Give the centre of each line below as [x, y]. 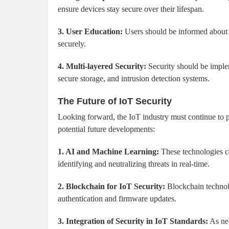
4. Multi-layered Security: [102, 66]
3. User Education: [90, 32]
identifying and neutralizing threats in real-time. [134, 164]
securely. [72, 44]
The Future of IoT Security [115, 101]
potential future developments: [106, 129]
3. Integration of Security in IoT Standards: [133, 221]
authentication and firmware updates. [117, 199]
